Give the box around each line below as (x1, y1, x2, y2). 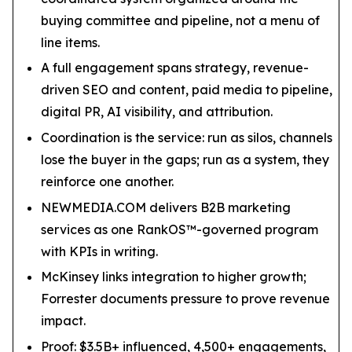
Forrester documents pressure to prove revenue (41, 291, 330, 307)
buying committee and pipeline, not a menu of (41, 12, 320, 28)
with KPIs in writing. (41, 243, 158, 259)
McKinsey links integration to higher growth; (41, 269, 306, 285)
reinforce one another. (41, 173, 174, 189)
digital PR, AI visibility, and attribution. (41, 104, 273, 120)
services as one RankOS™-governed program (41, 221, 318, 237)
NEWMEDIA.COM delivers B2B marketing (41, 199, 291, 215)
